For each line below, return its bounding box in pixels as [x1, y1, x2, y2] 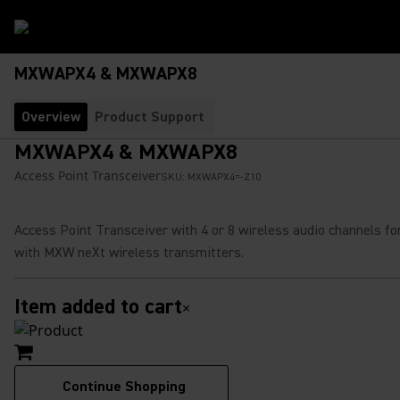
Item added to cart [14, 293, 182, 321]
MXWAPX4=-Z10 [187, 171, 261, 184]
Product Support [95, 108, 204, 126]
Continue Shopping [62, 378, 186, 396]
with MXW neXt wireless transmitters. [14, 244, 244, 262]
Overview [21, 108, 80, 126]
